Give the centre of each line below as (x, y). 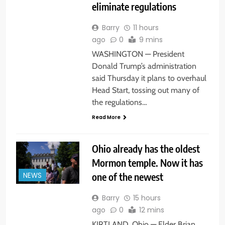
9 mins (151, 40)
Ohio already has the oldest (146, 149)
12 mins (151, 210)
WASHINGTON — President (138, 54)
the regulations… (119, 102)
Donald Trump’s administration (144, 66)
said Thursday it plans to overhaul (149, 78)
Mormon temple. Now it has (147, 163)
